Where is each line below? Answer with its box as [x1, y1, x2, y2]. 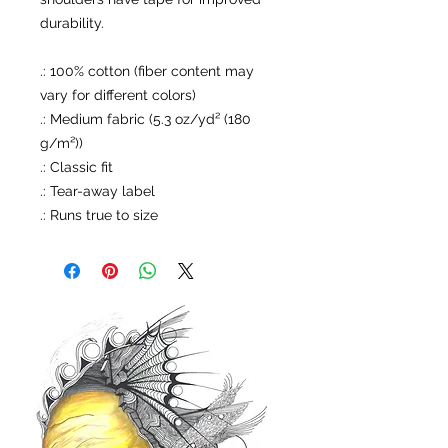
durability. [40, 15, 104, 31]
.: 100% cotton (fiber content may [40, 63, 254, 79]
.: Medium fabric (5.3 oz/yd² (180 [40, 111, 251, 127]
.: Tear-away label [40, 183, 155, 199]
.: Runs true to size [40, 207, 158, 223]
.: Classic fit [40, 159, 113, 175]
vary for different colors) [40, 87, 196, 103]
